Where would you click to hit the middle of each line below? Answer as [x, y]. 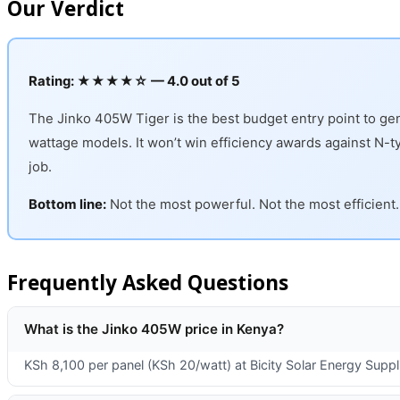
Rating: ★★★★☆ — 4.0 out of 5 [135, 82]
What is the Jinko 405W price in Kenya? [154, 329]
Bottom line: [68, 204]
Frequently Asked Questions [148, 282]
